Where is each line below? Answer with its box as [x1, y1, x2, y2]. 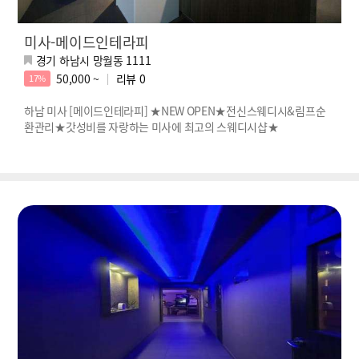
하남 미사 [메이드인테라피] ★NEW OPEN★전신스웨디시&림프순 [24, 102, 326, 119]
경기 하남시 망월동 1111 [35, 51, 151, 68]
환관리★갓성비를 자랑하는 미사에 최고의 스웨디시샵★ [24, 118, 279, 135]
